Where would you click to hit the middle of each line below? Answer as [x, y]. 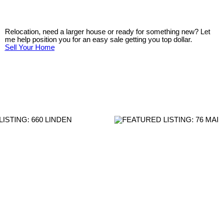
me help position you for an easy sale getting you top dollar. [98, 40]
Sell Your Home [30, 48]
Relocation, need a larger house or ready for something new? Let [107, 32]
